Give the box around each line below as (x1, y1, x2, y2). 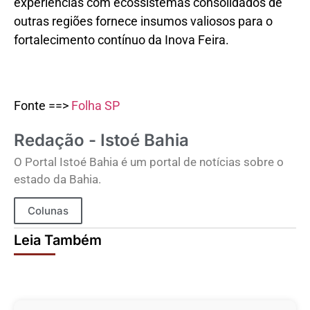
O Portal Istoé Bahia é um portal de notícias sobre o (14, 154, 284, 169)
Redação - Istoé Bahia (14, 129, 189, 150)
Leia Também (14, 232, 102, 249)
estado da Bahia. (14, 172, 101, 186)
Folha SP (71, 98, 120, 113)
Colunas (28, 204, 69, 218)
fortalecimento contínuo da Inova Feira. (14, 33, 229, 48)
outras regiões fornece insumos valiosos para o (14, 14, 273, 29)
